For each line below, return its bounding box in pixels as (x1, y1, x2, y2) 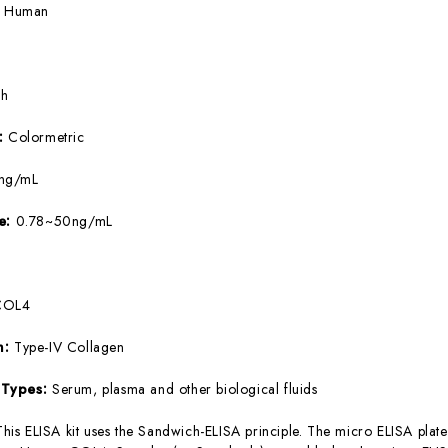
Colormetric (7, 126, 85, 147)
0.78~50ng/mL (15, 210, 113, 231)
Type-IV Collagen (13, 336, 125, 357)
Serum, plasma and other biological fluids (51, 378, 318, 399)
